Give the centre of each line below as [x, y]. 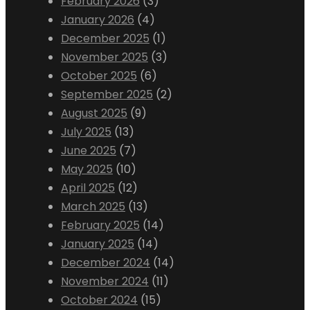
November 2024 [105, 281]
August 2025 [94, 113]
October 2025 [99, 76]
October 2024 [99, 300]
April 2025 [88, 188]
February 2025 [100, 225]
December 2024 [106, 263]
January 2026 [98, 20]
